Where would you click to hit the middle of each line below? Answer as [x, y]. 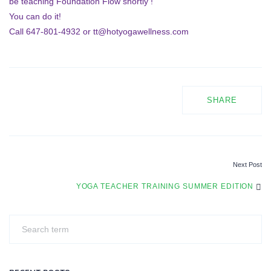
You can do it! [35, 16]
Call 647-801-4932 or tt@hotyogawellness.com [99, 31]
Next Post [247, 165]
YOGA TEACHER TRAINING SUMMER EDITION [166, 186]
